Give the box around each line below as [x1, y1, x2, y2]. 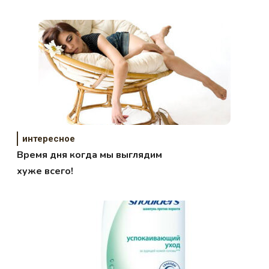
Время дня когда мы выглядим [17, 148, 163, 162]
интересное [22, 133, 76, 145]
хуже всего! [17, 165, 74, 178]
